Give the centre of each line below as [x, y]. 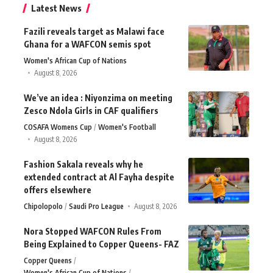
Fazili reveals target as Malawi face [94, 31]
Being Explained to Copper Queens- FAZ [101, 244]
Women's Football [127, 127]
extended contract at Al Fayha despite [99, 177]
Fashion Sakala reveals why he [83, 164]
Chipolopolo [43, 206]
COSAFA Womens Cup [58, 127]
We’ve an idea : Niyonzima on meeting [98, 97]
